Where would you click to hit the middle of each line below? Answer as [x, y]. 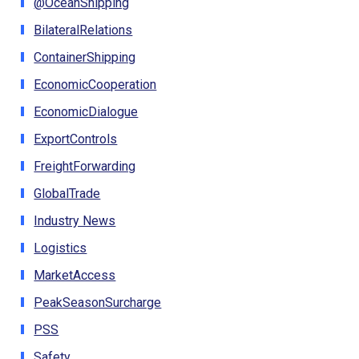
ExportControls [76, 139]
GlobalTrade [67, 193]
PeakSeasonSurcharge [98, 302]
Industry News [75, 220]
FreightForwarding [85, 166]
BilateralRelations [83, 30]
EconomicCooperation [95, 84]
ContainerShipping [85, 57]
